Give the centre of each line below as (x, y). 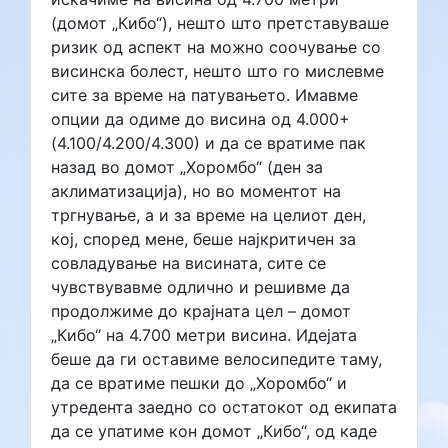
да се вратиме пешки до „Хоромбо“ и (199, 382)
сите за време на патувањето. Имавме (204, 94)
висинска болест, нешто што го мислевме (217, 70)
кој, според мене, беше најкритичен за (203, 238)
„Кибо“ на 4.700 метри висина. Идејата (204, 334)
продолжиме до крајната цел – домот (201, 310)
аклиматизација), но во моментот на (196, 190)
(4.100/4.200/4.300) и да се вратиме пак (208, 142)
